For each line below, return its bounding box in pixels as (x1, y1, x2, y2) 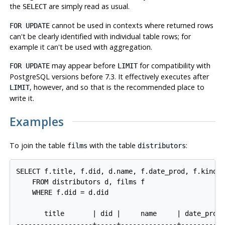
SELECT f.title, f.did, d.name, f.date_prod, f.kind (16, 167, 217, 175)
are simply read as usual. (46, 1, 130, 11)
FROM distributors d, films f (16, 177, 145, 186)
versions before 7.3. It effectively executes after (49, 71, 209, 81)
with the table (87, 141, 138, 151)
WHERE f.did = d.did (16, 188, 109, 196)
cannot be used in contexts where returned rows (49, 20, 213, 30)
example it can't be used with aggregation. (9, 42, 152, 52)
